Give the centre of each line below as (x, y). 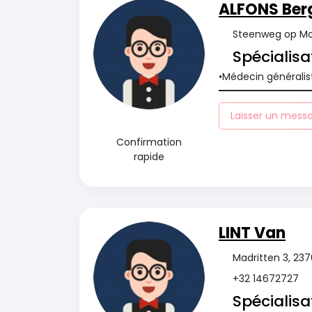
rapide (149, 157)
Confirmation (149, 142)
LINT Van (252, 233)
